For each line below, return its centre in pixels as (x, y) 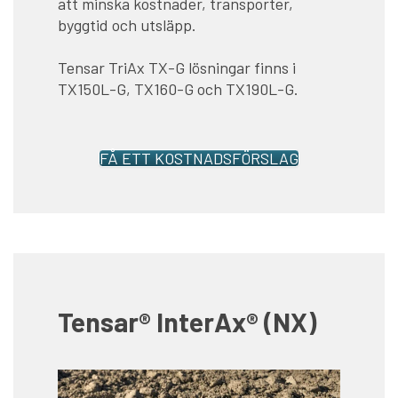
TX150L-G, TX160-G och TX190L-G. (178, 89)
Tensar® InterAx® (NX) (187, 322)
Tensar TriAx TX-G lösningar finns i (177, 68)
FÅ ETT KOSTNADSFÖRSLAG (199, 159)
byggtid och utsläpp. (127, 25)
